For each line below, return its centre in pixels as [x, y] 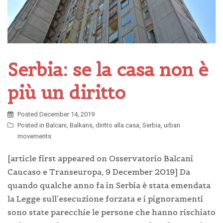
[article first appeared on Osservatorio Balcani [100, 158]
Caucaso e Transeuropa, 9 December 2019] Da [99, 171]
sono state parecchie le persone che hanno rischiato [111, 212]
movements [34, 136]
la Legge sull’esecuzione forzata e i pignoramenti [105, 198]
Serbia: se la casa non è [108, 69]
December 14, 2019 [67, 114]
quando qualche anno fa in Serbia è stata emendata [109, 185]
